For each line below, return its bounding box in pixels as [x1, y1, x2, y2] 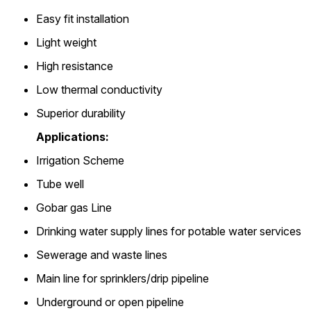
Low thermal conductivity [36, 82, 162, 96]
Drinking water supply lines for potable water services [36, 224, 301, 238]
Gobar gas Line [36, 200, 112, 215]
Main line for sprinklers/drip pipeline [36, 271, 209, 285]
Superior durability [36, 106, 126, 120]
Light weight [36, 35, 96, 49]
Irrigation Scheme [36, 153, 124, 167]
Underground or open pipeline [36, 294, 184, 309]
